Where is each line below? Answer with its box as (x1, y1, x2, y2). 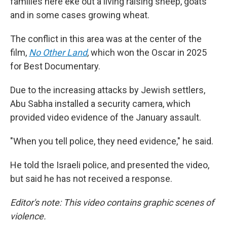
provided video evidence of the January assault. (10, 112, 201, 123)
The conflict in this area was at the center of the (10, 33, 202, 44)
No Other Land (29, 47, 87, 58)
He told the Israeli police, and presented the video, (10, 160, 209, 170)
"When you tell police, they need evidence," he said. (10, 136, 213, 146)
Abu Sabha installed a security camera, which (10, 98, 191, 109)
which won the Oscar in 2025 (89, 47, 207, 58)
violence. (10, 211, 46, 221)
